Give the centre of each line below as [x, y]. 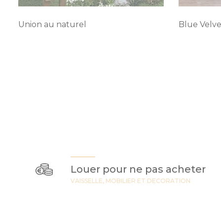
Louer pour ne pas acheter [138, 169]
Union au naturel [52, 25]
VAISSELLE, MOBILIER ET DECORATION [130, 181]
